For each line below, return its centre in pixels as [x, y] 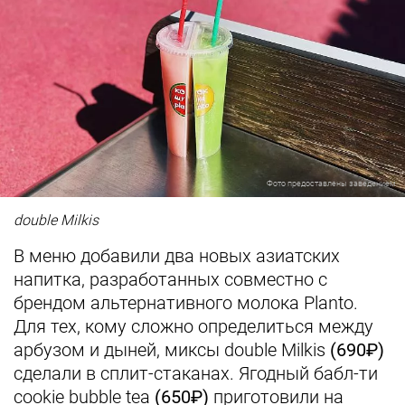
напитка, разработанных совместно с [170, 279]
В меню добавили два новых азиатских [177, 255]
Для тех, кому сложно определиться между [193, 326]
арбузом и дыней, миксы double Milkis [172, 349]
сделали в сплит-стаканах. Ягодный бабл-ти [196, 373]
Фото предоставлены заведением [331, 183]
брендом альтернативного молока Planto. [186, 302]
